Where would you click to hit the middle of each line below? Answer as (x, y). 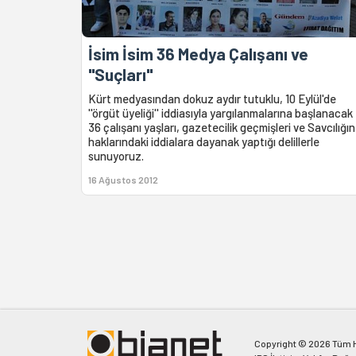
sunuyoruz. (116, 156)
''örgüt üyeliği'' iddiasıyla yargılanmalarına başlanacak (221, 113)
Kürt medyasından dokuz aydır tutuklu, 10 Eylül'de (212, 99)
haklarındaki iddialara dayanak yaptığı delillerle (204, 142)
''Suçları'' (120, 75)
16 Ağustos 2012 (123, 180)
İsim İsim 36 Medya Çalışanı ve (198, 54)
